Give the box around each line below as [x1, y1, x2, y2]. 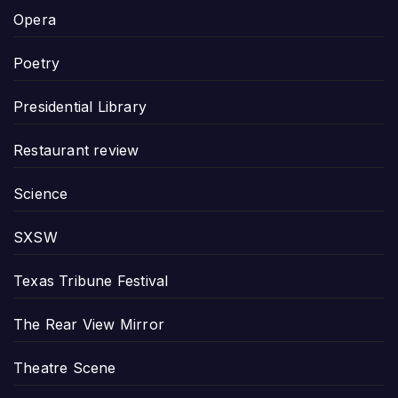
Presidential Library [13, 97, 147, 115]
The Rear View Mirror [13, 314, 164, 333]
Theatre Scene [13, 358, 116, 377]
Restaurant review [13, 140, 139, 159]
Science [13, 184, 68, 203]
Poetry [13, 53, 60, 72]
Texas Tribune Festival [13, 271, 169, 290]
